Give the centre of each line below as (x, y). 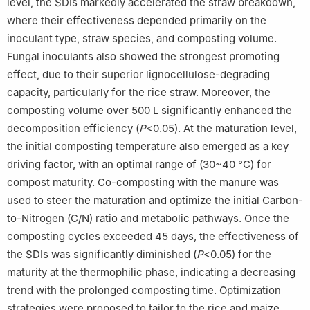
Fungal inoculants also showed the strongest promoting (143, 56)
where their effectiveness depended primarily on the (137, 20)
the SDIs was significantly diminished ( (102, 254)
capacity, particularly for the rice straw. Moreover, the (139, 92)
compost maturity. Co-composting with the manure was (143, 182)
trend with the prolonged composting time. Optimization (144, 290)
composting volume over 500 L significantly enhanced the (149, 110)
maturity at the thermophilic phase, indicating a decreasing (151, 272)
